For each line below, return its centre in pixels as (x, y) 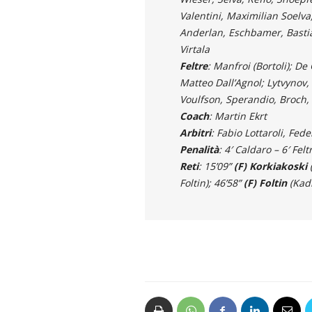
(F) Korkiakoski (272, 166)
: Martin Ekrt (237, 116)
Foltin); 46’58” (211, 183)
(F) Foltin (265, 183)
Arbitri (195, 133)
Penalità (199, 150)
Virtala (194, 49)
